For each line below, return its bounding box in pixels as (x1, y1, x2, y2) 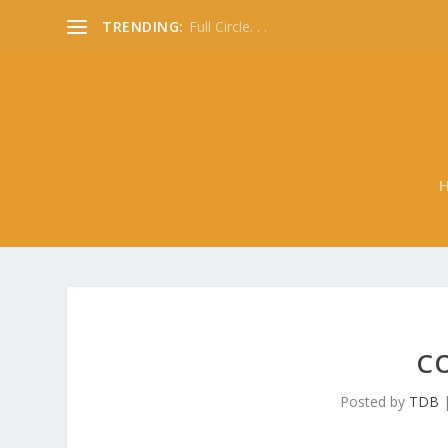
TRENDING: (102, 16, 184, 36)
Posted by (339, 391, 409, 411)
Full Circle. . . (188, 16, 267, 36)
